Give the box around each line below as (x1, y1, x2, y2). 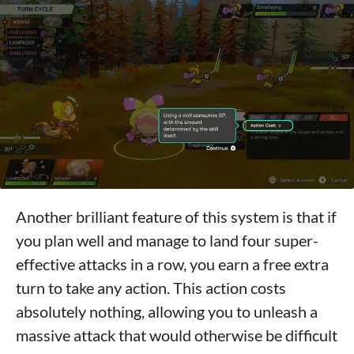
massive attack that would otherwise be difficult (16, 325, 337, 345)
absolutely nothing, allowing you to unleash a (16, 301, 318, 321)
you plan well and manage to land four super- (16, 230, 318, 250)
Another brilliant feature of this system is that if (16, 206, 337, 226)
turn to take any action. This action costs (16, 277, 286, 297)
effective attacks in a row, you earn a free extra (16, 254, 329, 273)
